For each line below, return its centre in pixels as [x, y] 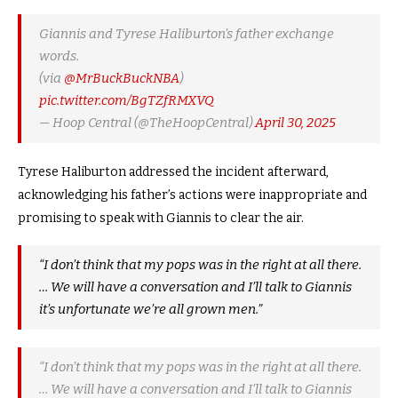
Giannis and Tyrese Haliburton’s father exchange [187, 33]
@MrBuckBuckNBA [122, 78]
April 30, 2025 [295, 122]
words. [59, 56]
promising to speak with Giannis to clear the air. [161, 218]
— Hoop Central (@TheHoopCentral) [147, 122]
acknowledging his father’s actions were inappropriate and [192, 195]
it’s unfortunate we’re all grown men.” [151, 309]
